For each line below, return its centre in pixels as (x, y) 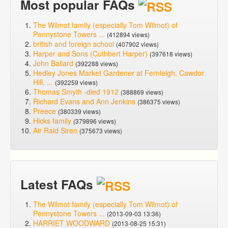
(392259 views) (76, 82)
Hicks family (53, 120)
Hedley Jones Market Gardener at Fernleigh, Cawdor (119, 73)
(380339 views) (79, 111)
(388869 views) (142, 92)
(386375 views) (159, 101)
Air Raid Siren (55, 130)
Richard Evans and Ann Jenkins (84, 101)
